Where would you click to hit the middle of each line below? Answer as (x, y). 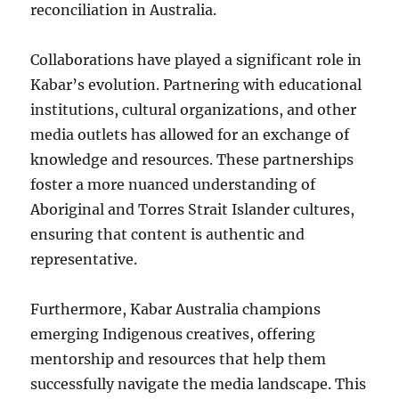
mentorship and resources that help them (179, 359)
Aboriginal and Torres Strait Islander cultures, (193, 209)
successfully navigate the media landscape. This (199, 384)
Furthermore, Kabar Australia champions (176, 309)
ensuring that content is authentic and (168, 234)
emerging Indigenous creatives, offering (173, 334)
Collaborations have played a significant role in (196, 60)
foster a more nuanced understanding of (173, 184)
